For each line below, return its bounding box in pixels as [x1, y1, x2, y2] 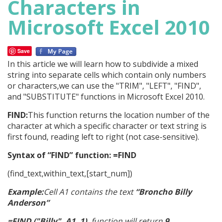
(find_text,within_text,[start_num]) [7, 168, 132, 179]
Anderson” [7, 197, 49, 208]
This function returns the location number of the [28, 110, 210, 120]
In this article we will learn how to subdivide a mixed [7, 58, 198, 69]
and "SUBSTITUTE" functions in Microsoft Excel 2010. [7, 91, 205, 102]
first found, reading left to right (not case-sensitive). [7, 131, 199, 142]
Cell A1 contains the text [44, 186, 133, 197]
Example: [7, 186, 44, 197]
